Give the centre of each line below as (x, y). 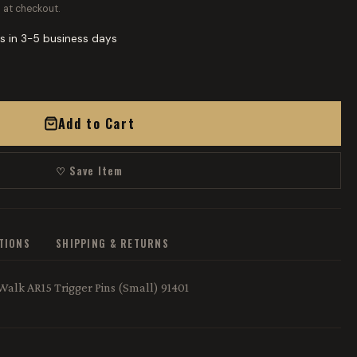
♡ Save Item (89, 171)
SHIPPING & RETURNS (113, 243)
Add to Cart (96, 124)
